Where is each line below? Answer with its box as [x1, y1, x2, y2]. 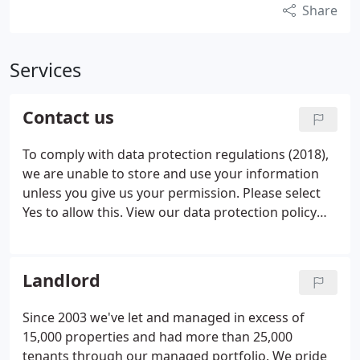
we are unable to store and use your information [22, 165, 319, 182]
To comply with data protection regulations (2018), [22, 145, 329, 163]
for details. [22, 223, 88, 240]
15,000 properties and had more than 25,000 [22, 328, 292, 346]
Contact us [22, 105, 114, 129]
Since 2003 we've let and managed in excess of [22, 309, 305, 326]
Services [10, 57, 81, 83]
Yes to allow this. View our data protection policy [22, 203, 317, 221]
